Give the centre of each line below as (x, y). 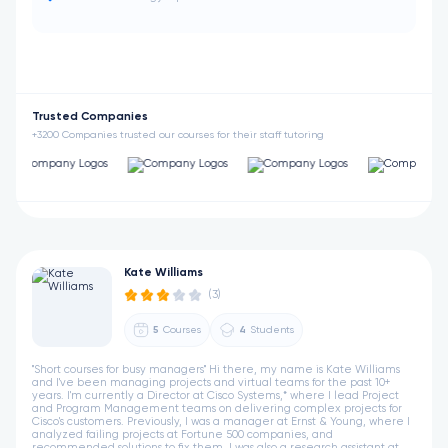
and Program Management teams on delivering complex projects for (217, 408)
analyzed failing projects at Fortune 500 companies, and (182, 434)
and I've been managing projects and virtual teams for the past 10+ (211, 382)
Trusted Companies (90, 117)
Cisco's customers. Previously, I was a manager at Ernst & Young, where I (221, 421)
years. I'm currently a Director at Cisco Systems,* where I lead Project (215, 395)
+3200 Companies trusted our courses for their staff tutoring (178, 135)
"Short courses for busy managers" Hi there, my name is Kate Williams (216, 369)
